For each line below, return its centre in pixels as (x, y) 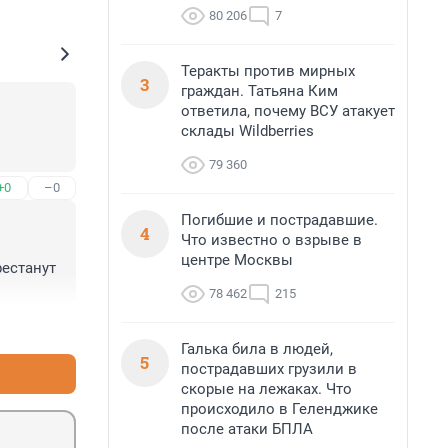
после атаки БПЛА (247, 429)
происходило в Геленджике (279, 409)
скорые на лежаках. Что (266, 389)
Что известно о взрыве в (271, 240)
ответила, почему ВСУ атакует (288, 111)
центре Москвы (237, 260)
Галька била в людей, (257, 349)
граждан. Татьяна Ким (259, 91)
